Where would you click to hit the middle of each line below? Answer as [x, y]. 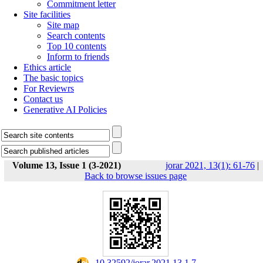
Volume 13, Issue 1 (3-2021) [67, 165]
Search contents [76, 36]
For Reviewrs [49, 88]
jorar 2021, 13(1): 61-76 [210, 165]
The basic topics [53, 78]
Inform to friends [78, 57]
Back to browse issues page [136, 176]
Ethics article [47, 67]
